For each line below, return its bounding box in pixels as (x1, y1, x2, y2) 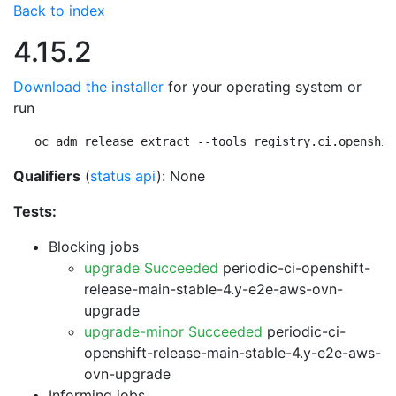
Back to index (13, 2, 105, 19)
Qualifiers (13, 167, 80, 185)
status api (90, 167, 156, 185)
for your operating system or (164, 78, 362, 95)
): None (156, 167, 205, 185)
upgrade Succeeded (84, 259, 218, 277)
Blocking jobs (49, 238, 139, 255)
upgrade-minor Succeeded (84, 323, 263, 340)
